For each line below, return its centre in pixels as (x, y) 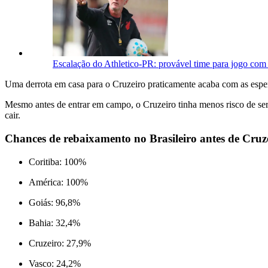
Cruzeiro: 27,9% (60, 243)
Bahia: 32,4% (54, 223)
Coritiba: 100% (57, 162)
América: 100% (58, 182)
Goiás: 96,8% (54, 202)
